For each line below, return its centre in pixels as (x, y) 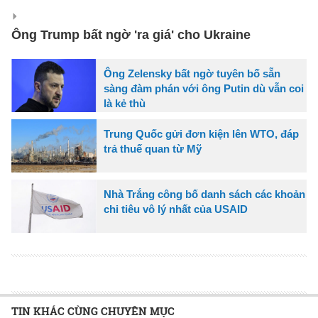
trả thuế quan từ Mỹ (153, 148)
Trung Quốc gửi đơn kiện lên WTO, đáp (201, 133)
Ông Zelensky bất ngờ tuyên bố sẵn (192, 73)
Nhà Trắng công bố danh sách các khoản (204, 194)
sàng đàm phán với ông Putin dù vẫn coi (204, 88)
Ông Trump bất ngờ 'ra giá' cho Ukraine (131, 34)
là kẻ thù (125, 103)
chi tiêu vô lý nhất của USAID (176, 209)
